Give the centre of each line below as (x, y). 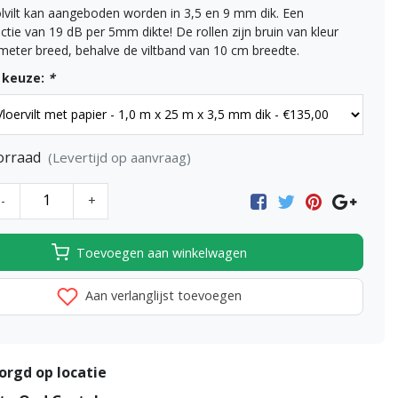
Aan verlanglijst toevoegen (162, 296)
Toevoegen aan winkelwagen (162, 252)
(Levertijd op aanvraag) (119, 158)
